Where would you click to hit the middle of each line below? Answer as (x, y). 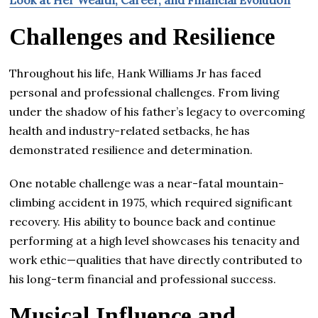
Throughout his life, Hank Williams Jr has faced (136, 73)
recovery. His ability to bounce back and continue (143, 221)
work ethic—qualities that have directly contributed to (156, 259)
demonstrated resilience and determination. (131, 149)
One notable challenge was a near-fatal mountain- (147, 183)
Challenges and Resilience (143, 37)
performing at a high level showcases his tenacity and (155, 240)
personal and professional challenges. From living (145, 92)
